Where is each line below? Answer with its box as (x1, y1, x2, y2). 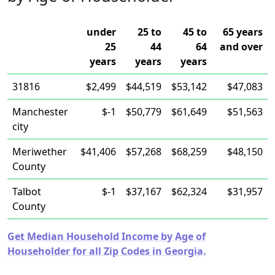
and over (220, 40, 263, 53)
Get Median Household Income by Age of (7, 230, 206, 243)
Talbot (12, 185, 41, 198)
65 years (223, 25, 263, 39)
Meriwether (12, 145, 67, 158)
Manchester (12, 105, 68, 118)
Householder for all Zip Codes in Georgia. (7, 244, 206, 258)
